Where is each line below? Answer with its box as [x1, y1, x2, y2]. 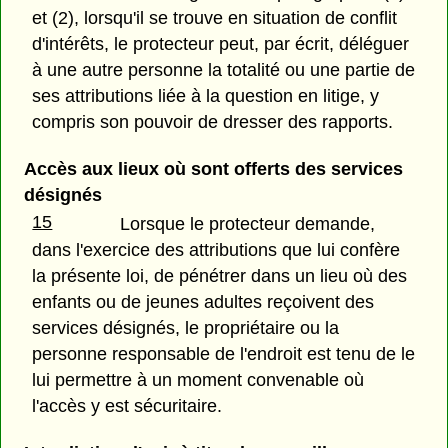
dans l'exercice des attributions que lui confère [32, 239, 401, 260]
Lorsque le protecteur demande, [120, 213, 376, 234]
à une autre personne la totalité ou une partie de [32, 59, 416, 80]
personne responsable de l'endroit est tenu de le [32, 343, 416, 364]
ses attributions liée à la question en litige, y [32, 85, 380, 106]
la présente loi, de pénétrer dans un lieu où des [32, 265, 408, 286]
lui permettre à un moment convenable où [32, 369, 365, 390]
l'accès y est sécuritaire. [32, 395, 223, 416]
